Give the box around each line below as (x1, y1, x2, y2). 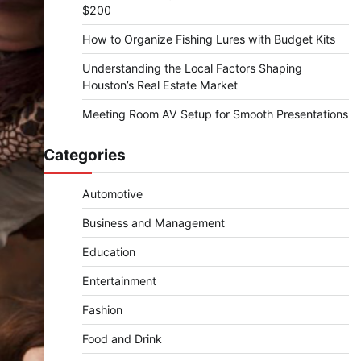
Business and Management (81, 216, 225, 230)
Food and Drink (81, 332, 162, 346)
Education (81, 245, 135, 259)
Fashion (81, 303, 122, 317)
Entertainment (81, 274, 156, 288)
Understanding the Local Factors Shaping (81, 61, 302, 75)
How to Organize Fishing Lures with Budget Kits (81, 32, 335, 46)
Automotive (81, 187, 143, 201)
